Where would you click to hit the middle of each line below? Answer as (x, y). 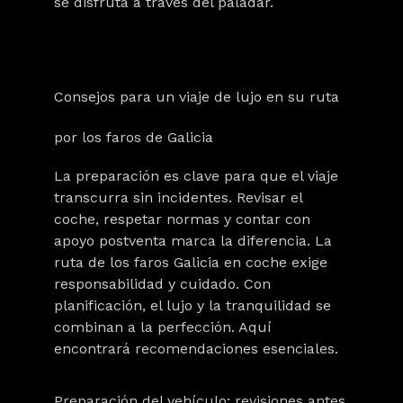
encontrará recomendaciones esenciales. (196, 349)
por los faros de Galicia (134, 137)
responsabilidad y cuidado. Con (162, 284)
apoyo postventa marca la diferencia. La (193, 241)
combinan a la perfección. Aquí (163, 327)
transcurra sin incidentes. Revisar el (178, 197)
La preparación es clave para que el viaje (196, 176)
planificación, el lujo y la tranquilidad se (193, 305)
